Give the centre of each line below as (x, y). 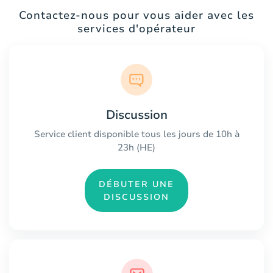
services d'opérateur (136, 29)
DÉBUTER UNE (136, 184)
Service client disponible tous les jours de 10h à (136, 134)
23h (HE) (136, 148)
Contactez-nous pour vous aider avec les (136, 16)
